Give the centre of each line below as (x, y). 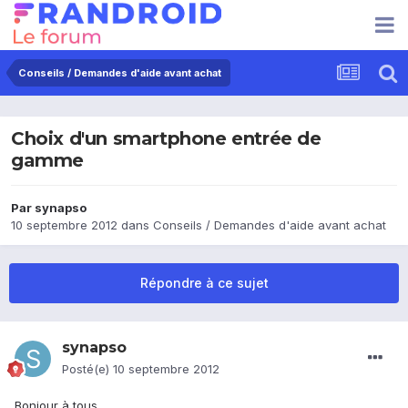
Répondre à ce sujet (204, 283)
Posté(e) (87, 369)
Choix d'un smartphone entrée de (166, 139)
